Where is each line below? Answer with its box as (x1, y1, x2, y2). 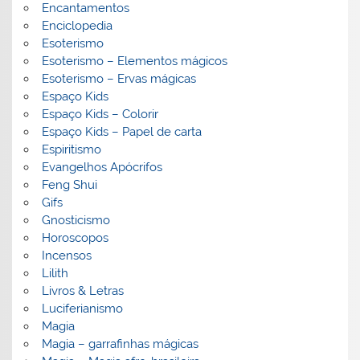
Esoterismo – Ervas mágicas (41, 72, 196, 87)
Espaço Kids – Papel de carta (41, 125, 202, 140)
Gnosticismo (41, 213, 110, 228)
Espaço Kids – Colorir (41, 107, 158, 122)
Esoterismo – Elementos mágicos (41, 54, 227, 69)
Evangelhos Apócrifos (41, 160, 162, 175)
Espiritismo (41, 142, 101, 157)
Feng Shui (41, 178, 97, 193)
